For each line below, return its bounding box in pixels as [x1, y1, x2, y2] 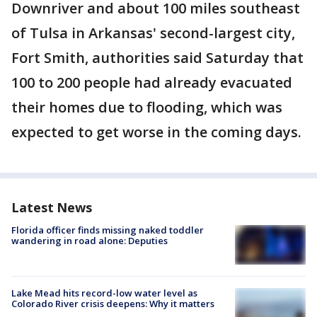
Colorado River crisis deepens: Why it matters [11, 297, 214, 311]
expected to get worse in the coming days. [11, 122, 301, 142]
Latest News [11, 199, 92, 217]
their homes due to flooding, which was [11, 98, 282, 117]
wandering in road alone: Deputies [11, 234, 168, 248]
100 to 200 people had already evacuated [11, 73, 292, 93]
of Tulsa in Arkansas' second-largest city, [11, 23, 295, 43]
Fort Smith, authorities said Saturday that [11, 48, 304, 68]
